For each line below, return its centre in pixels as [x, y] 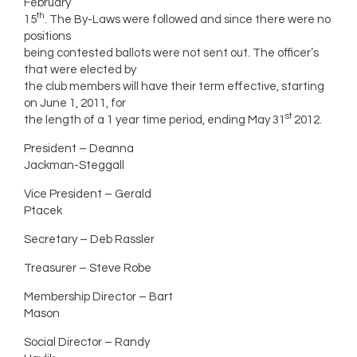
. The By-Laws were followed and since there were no [188, 20]
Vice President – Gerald [88, 194]
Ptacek [43, 211]
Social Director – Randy [87, 342]
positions [48, 36]
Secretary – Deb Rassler [90, 239]
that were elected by [80, 70]
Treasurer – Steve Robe [88, 268]
